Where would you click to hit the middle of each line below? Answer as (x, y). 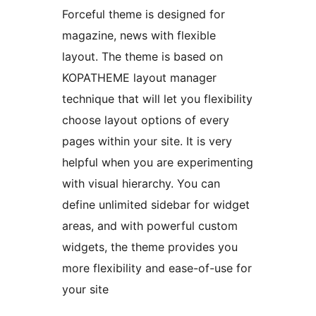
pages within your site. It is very (147, 141)
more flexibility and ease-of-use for (157, 268)
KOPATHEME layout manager (139, 78)
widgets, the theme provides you (150, 247)
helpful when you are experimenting (158, 163)
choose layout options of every (146, 120)
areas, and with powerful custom (150, 226)
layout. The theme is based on (142, 57)
